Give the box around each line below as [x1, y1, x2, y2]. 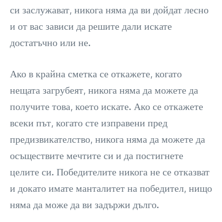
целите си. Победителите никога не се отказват [10, 165, 210, 178]
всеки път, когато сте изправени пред [10, 116, 167, 129]
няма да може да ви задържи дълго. [10, 198, 159, 211]
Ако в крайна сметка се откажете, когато [10, 67, 182, 80]
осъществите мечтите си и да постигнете [10, 149, 183, 162]
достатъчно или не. [10, 36, 91, 49]
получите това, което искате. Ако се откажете [10, 100, 203, 113]
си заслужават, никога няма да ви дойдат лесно [10, 3, 209, 16]
